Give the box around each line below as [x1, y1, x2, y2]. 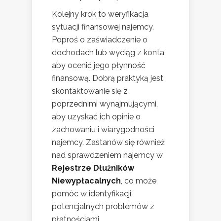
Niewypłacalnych [52, 176, 121, 186]
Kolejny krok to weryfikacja [52, 9, 148, 19]
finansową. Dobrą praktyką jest [52, 74, 163, 83]
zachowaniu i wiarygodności [52, 125, 154, 135]
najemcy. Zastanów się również [52, 138, 165, 147]
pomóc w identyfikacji [52, 189, 131, 199]
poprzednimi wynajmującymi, [52, 99, 158, 109]
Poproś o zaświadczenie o [52, 35, 147, 45]
